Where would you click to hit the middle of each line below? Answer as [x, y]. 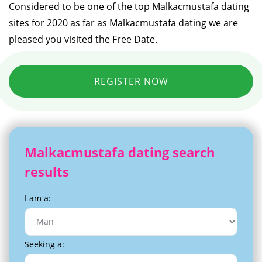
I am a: [38, 198]
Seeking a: [44, 244]
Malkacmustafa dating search [120, 152]
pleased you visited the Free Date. [83, 39]
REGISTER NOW [131, 81]
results [47, 171]
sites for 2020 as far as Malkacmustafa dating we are [123, 23]
